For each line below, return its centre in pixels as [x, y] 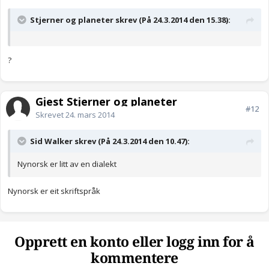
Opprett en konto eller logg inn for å [134, 243]
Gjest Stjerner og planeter [106, 102]
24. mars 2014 [90, 115]
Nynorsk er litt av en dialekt [67, 164]
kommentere [134, 259]
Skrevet [50, 115]
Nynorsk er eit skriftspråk [54, 191]
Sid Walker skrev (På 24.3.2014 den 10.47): [110, 141]
